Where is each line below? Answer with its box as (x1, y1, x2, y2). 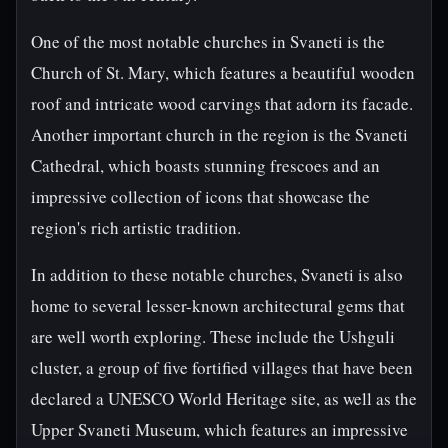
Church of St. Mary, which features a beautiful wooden (31, 61, 415, 84)
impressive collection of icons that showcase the (31, 185, 370, 208)
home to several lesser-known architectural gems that (31, 294, 405, 317)
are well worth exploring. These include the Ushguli (31, 325, 395, 348)
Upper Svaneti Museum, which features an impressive (31, 418, 408, 441)
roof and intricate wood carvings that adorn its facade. (31, 92, 413, 115)
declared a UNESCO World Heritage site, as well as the (31, 387, 417, 410)
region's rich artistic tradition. (31, 216, 241, 239)
